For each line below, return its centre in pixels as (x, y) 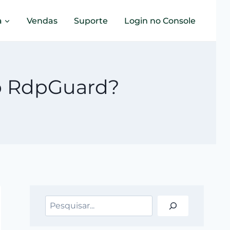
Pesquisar (65, 202)
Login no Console (160, 21)
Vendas (42, 21)
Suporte (91, 21)
